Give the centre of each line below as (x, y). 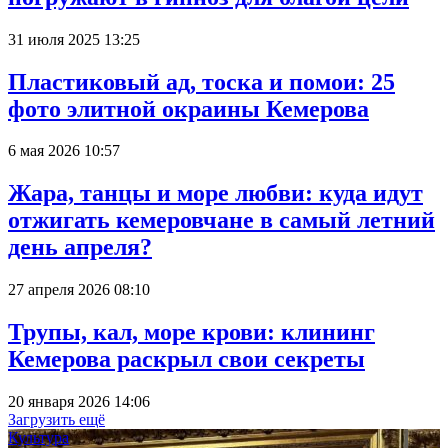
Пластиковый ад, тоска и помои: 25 (201, 81)
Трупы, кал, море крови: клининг (191, 332)
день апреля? (80, 247)
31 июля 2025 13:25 (74, 39)
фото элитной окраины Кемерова (188, 108)
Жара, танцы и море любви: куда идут (215, 193)
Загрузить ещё (56, 420)
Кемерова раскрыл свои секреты (186, 359)
